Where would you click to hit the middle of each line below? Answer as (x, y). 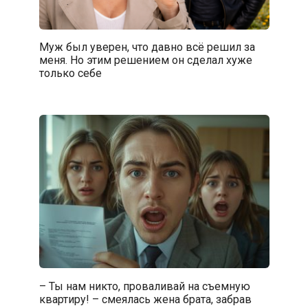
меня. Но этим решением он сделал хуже (145, 60)
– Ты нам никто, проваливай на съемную (144, 286)
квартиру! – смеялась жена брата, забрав (145, 299)
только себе (70, 73)
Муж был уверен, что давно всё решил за (147, 47)
